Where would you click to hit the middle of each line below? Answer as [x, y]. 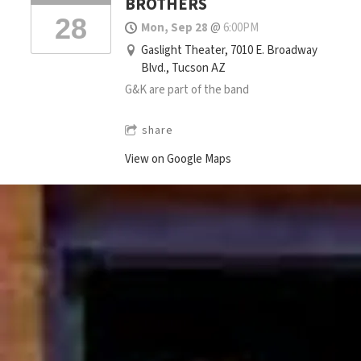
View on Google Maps [178, 160]
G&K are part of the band [187, 90]
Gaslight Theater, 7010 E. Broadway [229, 51]
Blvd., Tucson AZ [183, 68]
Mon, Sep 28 [174, 28]
